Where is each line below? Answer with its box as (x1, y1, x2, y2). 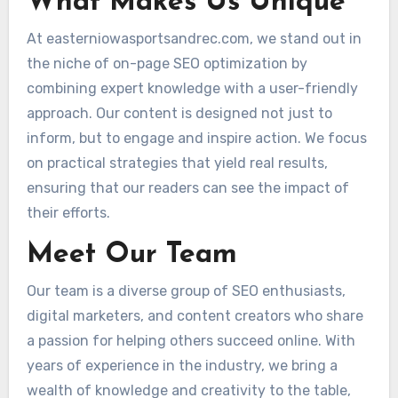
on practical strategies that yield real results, (26, 154, 328, 171)
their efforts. (26, 203, 110, 221)
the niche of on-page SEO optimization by (26, 54, 307, 72)
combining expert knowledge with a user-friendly (26, 79, 358, 97)
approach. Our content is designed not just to (26, 104, 332, 122)
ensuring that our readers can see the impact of (26, 179, 349, 196)
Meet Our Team (26, 240, 237, 269)
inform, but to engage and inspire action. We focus (26, 129, 367, 147)
